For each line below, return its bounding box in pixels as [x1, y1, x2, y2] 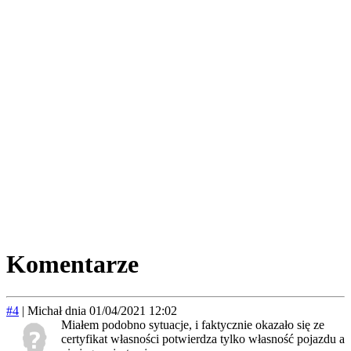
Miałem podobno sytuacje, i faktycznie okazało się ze [61, 317, 324, 331]
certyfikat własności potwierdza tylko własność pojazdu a [61, 331, 345, 346]
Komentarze [6, 250, 139, 279]
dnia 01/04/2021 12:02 [65, 303, 177, 317]
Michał [27, 303, 62, 317]
